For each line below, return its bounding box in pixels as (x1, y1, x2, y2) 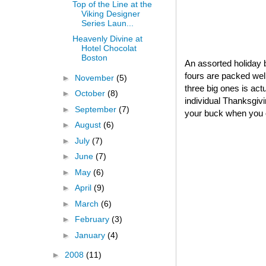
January (74, 230, 107, 240)
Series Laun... (81, 18, 134, 28)
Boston (81, 53, 107, 63)
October (74, 88, 107, 99)
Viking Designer (81, 8, 140, 18)
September (74, 104, 119, 114)
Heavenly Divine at (72, 34, 142, 44)
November (74, 72, 116, 83)
